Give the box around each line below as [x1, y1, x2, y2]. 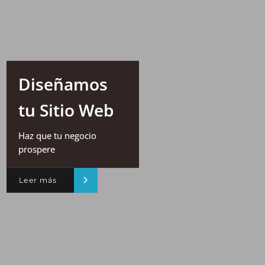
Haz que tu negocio [18, 129, 96, 141]
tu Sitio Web [18, 98, 114, 121]
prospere [18, 143, 55, 155]
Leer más [19, 176, 57, 185]
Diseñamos [18, 72, 108, 95]
